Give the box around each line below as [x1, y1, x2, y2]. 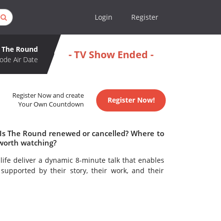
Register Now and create [12, 91, 84, 100]
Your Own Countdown [18, 100, 84, 109]
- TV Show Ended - [68, 47, 153, 61]
